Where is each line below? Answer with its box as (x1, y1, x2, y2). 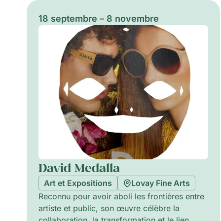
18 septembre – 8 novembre (38, 13, 159, 24)
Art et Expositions (43, 178, 112, 188)
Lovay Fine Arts (131, 178, 190, 188)
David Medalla (38, 159, 120, 176)
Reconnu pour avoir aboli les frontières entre (38, 191, 204, 202)
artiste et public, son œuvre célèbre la (38, 203, 180, 214)
